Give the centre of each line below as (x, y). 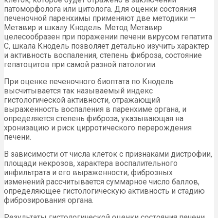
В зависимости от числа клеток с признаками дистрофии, (108, 154)
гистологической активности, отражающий (82, 100)
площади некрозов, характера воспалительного (91, 163)
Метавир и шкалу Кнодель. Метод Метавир (83, 28)
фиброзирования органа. (49, 200)
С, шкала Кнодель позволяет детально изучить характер (107, 46)
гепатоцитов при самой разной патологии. (80, 65)
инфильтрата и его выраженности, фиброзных (88, 173)
